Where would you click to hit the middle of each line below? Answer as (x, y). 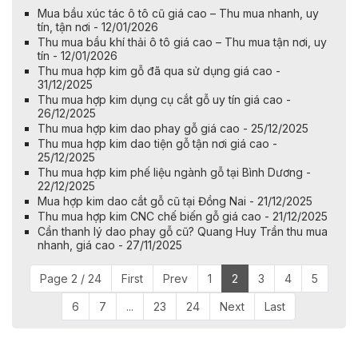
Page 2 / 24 (71, 279)
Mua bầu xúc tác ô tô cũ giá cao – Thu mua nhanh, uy (178, 14)
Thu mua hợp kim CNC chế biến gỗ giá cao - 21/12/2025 (183, 217)
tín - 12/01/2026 (78, 56)
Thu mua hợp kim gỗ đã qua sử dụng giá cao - (159, 71)
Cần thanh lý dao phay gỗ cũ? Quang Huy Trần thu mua (183, 232)
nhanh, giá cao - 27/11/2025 (110, 245)
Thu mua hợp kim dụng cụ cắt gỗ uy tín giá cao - (164, 100)
